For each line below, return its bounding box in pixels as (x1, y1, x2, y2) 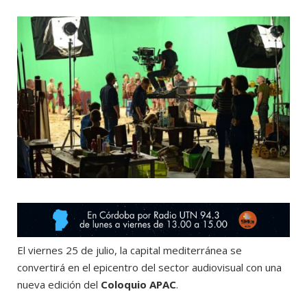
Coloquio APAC (101, 278, 176, 292)
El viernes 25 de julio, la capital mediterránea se (17, 243, 242, 258)
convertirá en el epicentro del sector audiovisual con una (17, 260, 282, 275)
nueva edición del (17, 278, 101, 292)
